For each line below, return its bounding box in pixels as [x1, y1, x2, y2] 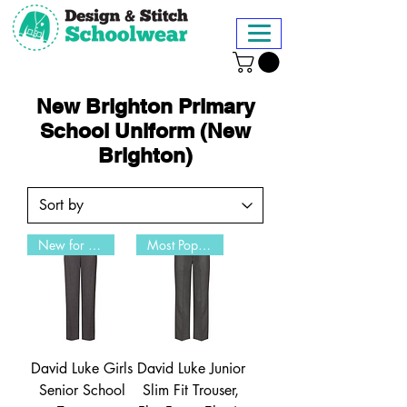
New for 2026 [88, 236, 101, 254]
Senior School [38, 381, 125, 401]
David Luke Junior [136, 359, 245, 379]
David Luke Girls [31, 359, 133, 379]
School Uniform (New [40, 118, 251, 144]
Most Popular [198, 236, 211, 254]
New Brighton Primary [35, 94, 255, 119]
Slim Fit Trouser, [143, 381, 239, 401]
